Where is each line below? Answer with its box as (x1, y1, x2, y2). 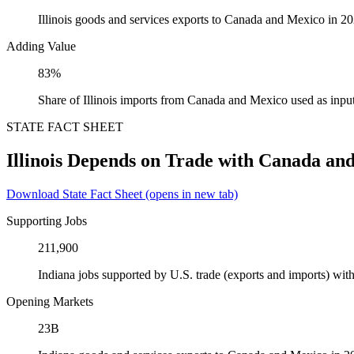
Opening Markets (6, 295, 93, 309)
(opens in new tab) (142, 187, 238, 201)
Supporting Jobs (6, 214, 87, 228)
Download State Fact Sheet (6, 187, 142, 201)
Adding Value (6, 40, 76, 54)
